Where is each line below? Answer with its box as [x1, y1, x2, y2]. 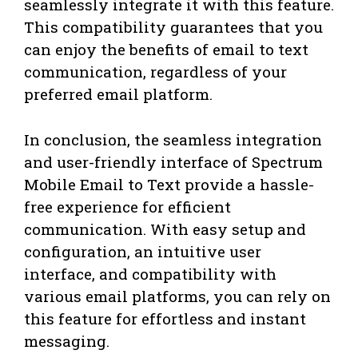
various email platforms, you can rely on [24, 285, 331, 306]
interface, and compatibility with [24, 263, 276, 284]
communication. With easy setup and [24, 218, 306, 239]
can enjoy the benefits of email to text [24, 39, 308, 60]
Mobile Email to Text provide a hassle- [24, 173, 314, 194]
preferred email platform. [24, 84, 213, 105]
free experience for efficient [24, 196, 231, 217]
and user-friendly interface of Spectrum [24, 151, 323, 172]
